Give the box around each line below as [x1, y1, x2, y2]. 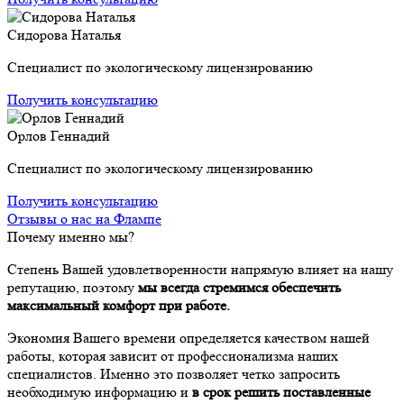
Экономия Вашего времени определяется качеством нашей [7, 329, 370, 347]
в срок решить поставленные [192, 383, 371, 401]
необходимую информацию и [7, 383, 192, 401]
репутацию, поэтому [7, 279, 138, 297]
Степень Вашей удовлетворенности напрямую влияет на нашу [7, 261, 393, 279]
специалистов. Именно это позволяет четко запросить [7, 365, 340, 383]
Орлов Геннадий [7, 127, 110, 145]
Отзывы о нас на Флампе [7, 210, 161, 228]
